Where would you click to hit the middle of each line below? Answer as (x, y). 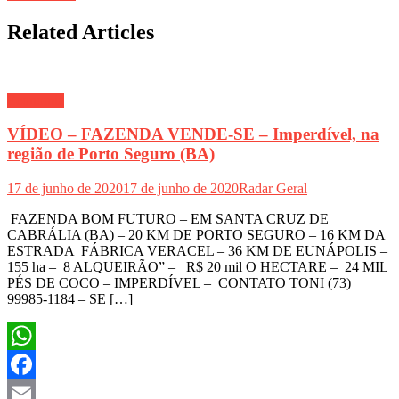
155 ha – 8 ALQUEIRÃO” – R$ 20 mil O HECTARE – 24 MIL (197, 267)
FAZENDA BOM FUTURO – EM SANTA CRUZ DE (168, 219)
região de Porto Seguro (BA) (111, 154)
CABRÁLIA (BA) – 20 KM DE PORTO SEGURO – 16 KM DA (196, 235)
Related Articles (81, 32)
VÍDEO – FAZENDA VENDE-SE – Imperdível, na (193, 134)
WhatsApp (37, 364)
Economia (36, 100)
